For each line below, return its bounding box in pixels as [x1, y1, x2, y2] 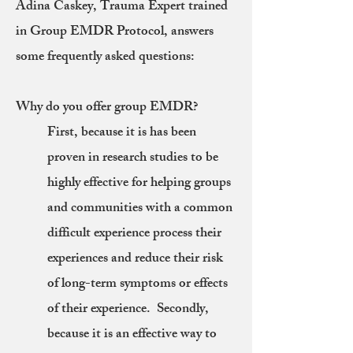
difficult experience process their [47, 222, 221, 246]
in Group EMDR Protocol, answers [16, 20, 214, 44]
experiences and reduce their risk [47, 247, 223, 271]
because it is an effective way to [47, 323, 217, 347]
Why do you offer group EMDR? [16, 96, 198, 120]
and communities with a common [47, 197, 232, 221]
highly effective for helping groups [47, 172, 231, 195]
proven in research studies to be [47, 147, 218, 170]
